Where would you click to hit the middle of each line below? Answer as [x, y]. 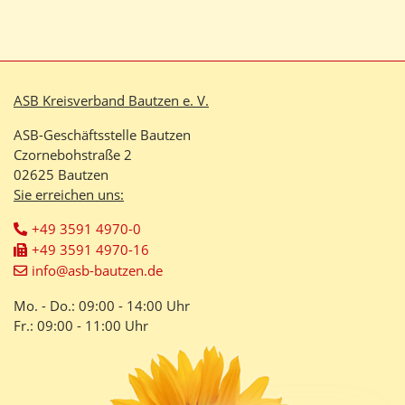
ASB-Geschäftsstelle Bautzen [102, 134]
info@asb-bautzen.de [97, 270]
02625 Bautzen [61, 174]
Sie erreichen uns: [69, 194]
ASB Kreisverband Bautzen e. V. [111, 100]
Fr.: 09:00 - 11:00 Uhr [81, 325]
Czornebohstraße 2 [73, 154]
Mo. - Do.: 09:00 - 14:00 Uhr [102, 305]
